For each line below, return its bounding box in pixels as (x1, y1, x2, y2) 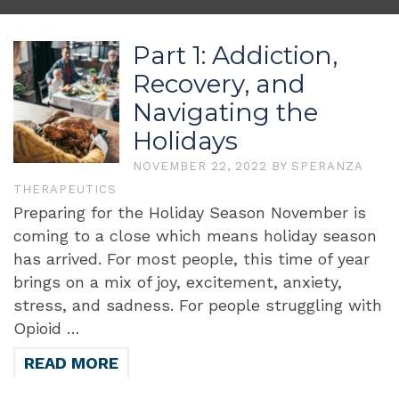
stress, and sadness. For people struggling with (13, 296, 382, 314)
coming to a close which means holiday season (13, 226, 377, 245)
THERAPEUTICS (13, 183, 117, 196)
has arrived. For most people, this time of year (13, 249, 370, 268)
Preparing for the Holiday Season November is (13, 203, 366, 222)
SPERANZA (291, 159, 363, 173)
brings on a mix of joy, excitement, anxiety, (13, 273, 342, 291)
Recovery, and (133, 69, 306, 99)
